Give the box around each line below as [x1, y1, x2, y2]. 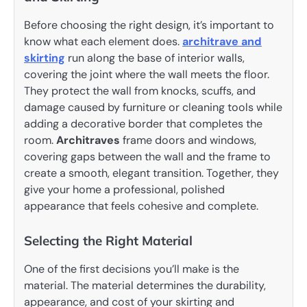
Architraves [56, 133, 120, 148]
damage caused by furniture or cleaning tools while [24, 100, 282, 115]
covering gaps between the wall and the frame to [24, 149, 271, 164]
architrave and [182, 34, 262, 49]
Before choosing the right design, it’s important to [24, 18, 274, 33]
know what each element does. [24, 34, 182, 49]
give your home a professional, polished [24, 182, 225, 197]
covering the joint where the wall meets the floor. [24, 67, 269, 82]
